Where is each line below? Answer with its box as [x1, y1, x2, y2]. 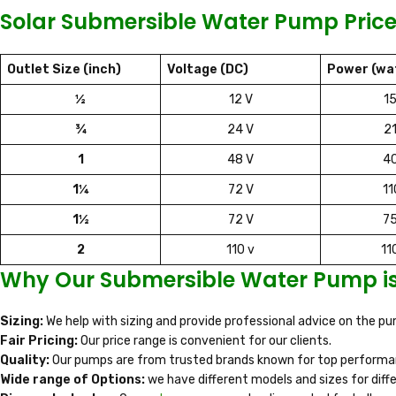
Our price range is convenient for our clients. [80, 333, 331, 349]
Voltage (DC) [167, 62, 248, 78]
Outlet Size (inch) [7, 62, 121, 78]
